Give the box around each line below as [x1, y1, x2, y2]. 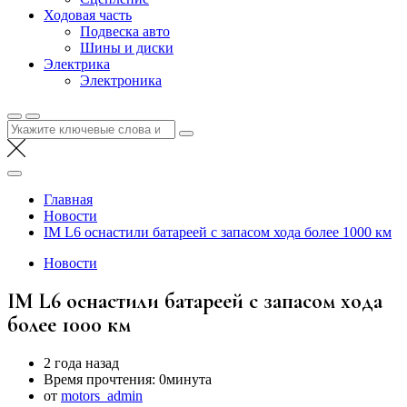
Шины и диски [80, 40, 174, 55]
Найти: [6, 119, 50, 134]
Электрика [44, 56, 110, 72]
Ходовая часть [44, 7, 132, 23]
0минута [159, 371, 212, 387]
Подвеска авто [80, 24, 170, 39]
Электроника [80, 73, 162, 88]
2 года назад [44, 354, 119, 371]
